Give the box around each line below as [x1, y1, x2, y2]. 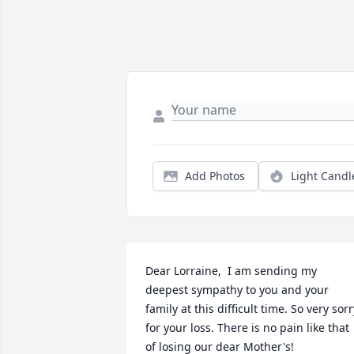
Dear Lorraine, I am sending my [145, 263, 317, 279]
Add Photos [185, 168, 245, 184]
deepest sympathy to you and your [145, 282, 329, 298]
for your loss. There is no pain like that [145, 320, 349, 336]
